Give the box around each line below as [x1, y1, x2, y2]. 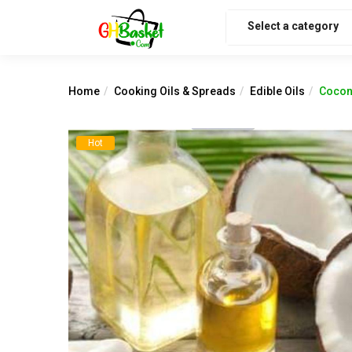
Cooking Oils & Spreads [114, 85, 236, 97]
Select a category [247, 19, 339, 32]
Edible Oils [250, 85, 305, 97]
